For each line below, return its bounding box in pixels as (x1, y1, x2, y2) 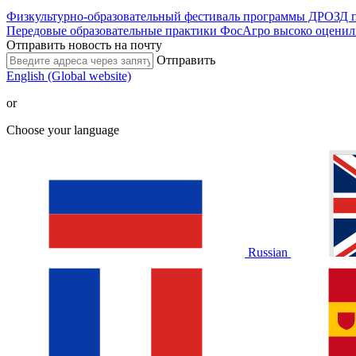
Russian (245, 245, 291, 259)
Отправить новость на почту (6, 37, 162, 52)
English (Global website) (6, 68, 131, 83)
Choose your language (6, 122, 119, 137)
